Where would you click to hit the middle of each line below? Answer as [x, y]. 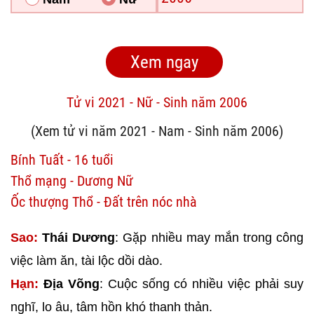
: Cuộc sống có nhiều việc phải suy [202, 284]
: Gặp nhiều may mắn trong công [209, 238]
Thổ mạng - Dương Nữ [72, 181]
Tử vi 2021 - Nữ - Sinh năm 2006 [157, 102]
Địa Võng [71, 284]
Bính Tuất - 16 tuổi [62, 160]
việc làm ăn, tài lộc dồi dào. [87, 261]
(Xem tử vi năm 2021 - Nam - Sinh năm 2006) [157, 131]
